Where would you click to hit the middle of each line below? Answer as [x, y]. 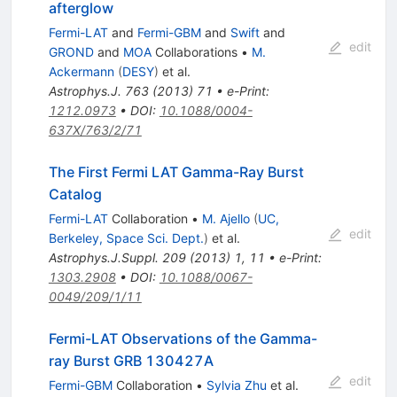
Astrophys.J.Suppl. [103, 258]
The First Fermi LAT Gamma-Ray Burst [176, 172]
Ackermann [81, 72]
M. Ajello [226, 219]
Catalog [75, 195]
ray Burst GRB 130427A [131, 361]
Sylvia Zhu [236, 385]
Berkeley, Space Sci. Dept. [126, 238]
